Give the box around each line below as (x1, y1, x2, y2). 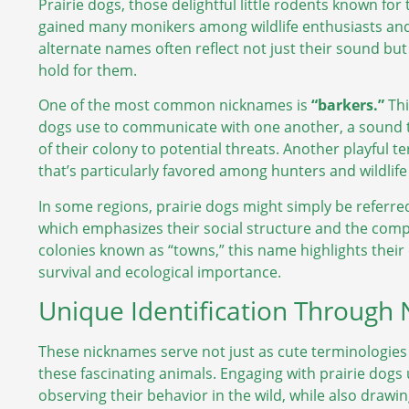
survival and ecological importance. (38, 261, 281, 282)
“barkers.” (311, 95, 384, 116)
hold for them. (38, 59, 137, 80)
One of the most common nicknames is (38, 95, 311, 116)
